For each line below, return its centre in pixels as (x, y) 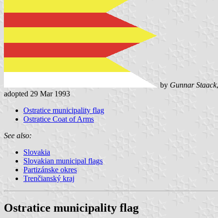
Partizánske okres (50, 169)
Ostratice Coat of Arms (59, 119)
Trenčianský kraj (49, 178)
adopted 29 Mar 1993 (37, 93)
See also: (18, 135)
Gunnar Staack (193, 85)
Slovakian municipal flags (63, 161)
